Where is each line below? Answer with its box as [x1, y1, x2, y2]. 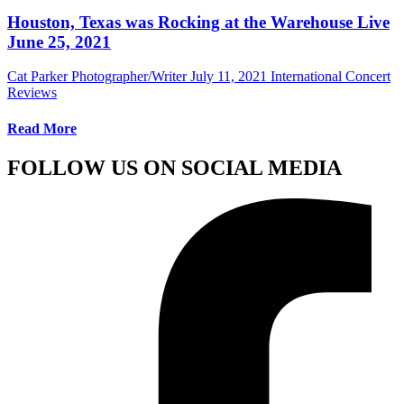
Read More [7, 120, 77, 136]
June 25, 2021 [7, 32, 111, 51]
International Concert [271, 69, 390, 85]
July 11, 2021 [190, 69, 267, 85]
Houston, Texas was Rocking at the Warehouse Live [7, 12, 390, 32]
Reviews [7, 85, 57, 101]
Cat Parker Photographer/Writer [7, 69, 187, 85]
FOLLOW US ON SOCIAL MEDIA [7, 155, 342, 179]
